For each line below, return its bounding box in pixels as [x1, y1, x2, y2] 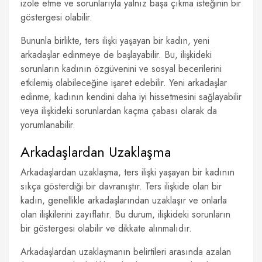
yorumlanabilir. [20, 118, 75, 132]
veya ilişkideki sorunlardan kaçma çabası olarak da [20, 104, 217, 118]
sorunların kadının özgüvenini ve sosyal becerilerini [20, 62, 222, 75]
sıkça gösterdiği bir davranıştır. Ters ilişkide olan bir [20, 180, 222, 193]
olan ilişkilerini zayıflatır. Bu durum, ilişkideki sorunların [20, 208, 230, 221]
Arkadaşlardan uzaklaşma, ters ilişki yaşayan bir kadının [20, 166, 235, 179]
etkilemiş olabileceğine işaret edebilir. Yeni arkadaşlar [20, 76, 227, 89]
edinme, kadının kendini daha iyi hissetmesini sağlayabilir [20, 90, 242, 104]
